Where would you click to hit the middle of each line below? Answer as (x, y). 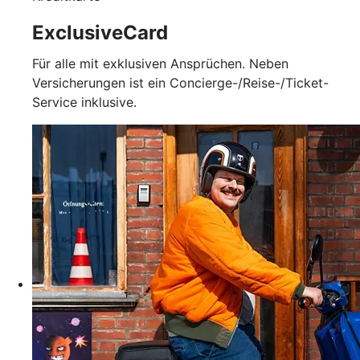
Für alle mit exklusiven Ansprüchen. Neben (160, 63)
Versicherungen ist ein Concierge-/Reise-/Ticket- (180, 82)
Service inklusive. (84, 102)
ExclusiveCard (100, 32)
